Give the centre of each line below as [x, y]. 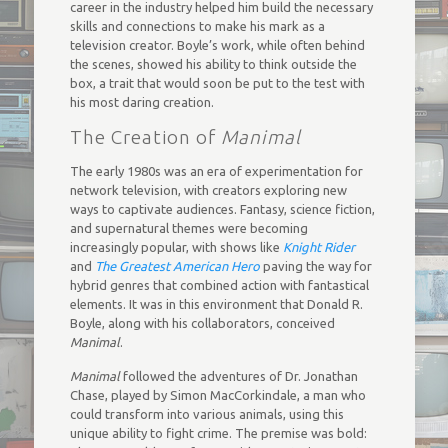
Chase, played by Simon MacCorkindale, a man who [217, 395]
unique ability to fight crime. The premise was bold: [218, 433]
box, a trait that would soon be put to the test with [217, 83]
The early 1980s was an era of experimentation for [216, 171]
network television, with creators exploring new [208, 190]
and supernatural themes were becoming [188, 228]
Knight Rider [318, 247]
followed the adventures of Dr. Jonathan [238, 376]
